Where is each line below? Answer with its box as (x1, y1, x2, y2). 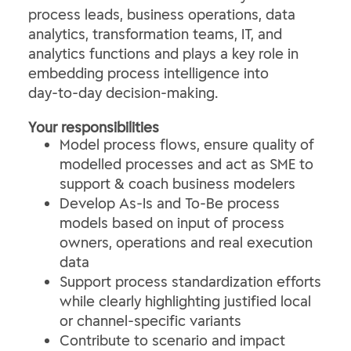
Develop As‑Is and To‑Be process (60, 194, 280, 212)
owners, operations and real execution (60, 233, 313, 251)
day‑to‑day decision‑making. (28, 84, 218, 102)
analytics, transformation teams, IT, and (28, 25, 282, 43)
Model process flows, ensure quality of (60, 136, 314, 154)
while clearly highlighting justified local (60, 292, 311, 310)
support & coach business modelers (60, 175, 295, 193)
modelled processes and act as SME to (60, 155, 313, 173)
